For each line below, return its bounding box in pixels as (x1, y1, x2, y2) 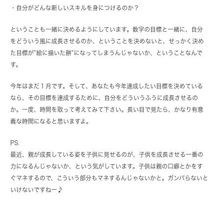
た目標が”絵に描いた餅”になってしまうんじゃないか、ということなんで (10, 50, 203, 56)
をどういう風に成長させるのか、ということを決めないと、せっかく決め (10, 38, 204, 44)
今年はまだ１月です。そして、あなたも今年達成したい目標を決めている (10, 83, 203, 89)
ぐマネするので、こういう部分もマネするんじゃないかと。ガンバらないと (10, 175, 209, 181)
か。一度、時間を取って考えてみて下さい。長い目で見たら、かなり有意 (10, 107, 204, 113)
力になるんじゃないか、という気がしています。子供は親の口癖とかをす (10, 163, 203, 170)
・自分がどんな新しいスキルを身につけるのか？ (10, 5, 140, 11)
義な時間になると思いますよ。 (10, 118, 92, 125)
